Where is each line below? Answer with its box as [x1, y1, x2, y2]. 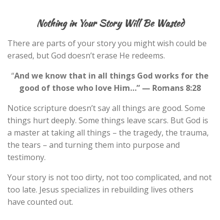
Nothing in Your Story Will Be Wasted [36, 16, 184, 30]
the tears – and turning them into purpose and [7, 139, 180, 151]
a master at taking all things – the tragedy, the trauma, [7, 127, 209, 138]
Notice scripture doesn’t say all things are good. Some [7, 103, 205, 114]
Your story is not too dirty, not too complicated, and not [7, 172, 212, 183]
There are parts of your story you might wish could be [7, 38, 207, 49]
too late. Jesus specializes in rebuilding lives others [7, 184, 193, 195]
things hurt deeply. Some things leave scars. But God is [7, 115, 208, 126]
